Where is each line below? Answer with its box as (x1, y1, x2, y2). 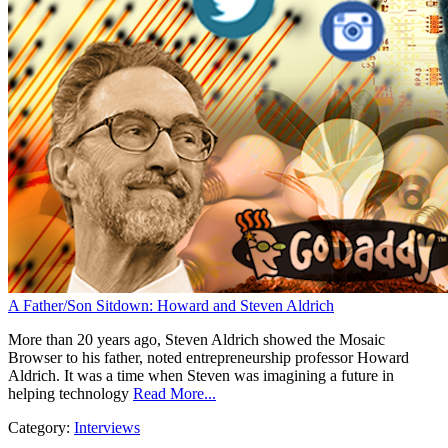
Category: (8, 419, 74, 437)
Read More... (133, 385, 216, 403)
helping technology (8, 385, 129, 403)
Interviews (74, 419, 140, 437)
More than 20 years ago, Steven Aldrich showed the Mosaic (8, 331, 385, 349)
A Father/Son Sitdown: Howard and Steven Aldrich (8, 297, 334, 315)
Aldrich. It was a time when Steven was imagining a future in (8, 367, 394, 385)
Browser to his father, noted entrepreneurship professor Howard (8, 349, 409, 367)
